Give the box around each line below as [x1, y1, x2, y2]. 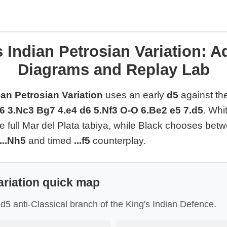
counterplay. [90, 135, 146, 146]
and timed [26, 135, 74, 146]
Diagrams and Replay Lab [17, 61, 210, 78]
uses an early [103, 90, 167, 100]
